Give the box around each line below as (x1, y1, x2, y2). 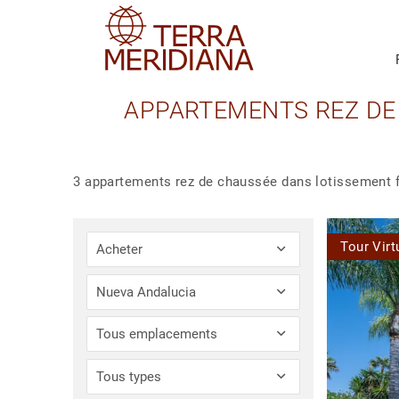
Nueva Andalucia (96, 283, 197, 300)
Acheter (96, 241, 143, 258)
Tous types (96, 368, 162, 385)
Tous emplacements (96, 326, 218, 343)
